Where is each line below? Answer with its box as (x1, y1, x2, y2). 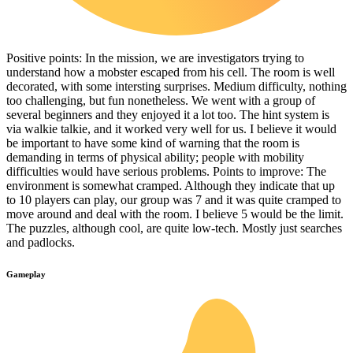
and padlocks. (6, 236, 75, 250)
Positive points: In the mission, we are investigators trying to (6, 51, 304, 65)
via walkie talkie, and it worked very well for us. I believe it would (6, 122, 336, 136)
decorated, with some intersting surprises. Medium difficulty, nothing (6, 80, 347, 94)
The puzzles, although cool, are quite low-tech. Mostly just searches (6, 221, 342, 236)
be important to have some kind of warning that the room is (6, 136, 299, 150)
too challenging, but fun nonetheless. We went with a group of (6, 94, 315, 108)
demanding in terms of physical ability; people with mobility (6, 150, 304, 165)
